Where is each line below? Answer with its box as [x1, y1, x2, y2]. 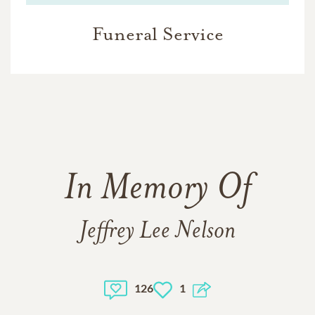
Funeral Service [91, 22, 224, 46]
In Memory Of [64, 172, 251, 209]
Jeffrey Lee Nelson [79, 219, 236, 245]
